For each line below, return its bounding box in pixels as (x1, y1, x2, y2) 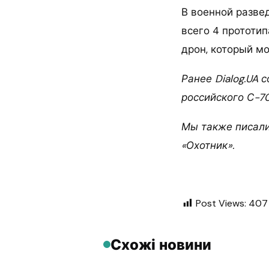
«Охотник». (181, 138, 234, 152)
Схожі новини (110, 235, 211, 254)
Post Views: (196, 196, 246, 210)
